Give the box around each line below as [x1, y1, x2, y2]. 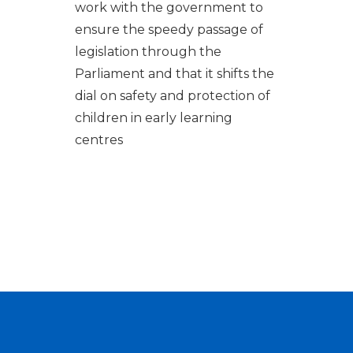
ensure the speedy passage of [74, 21, 263, 37]
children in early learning [74, 110, 232, 125]
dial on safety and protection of [74, 87, 270, 103]
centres [74, 132, 123, 147]
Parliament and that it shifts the [74, 65, 274, 81]
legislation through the [74, 43, 221, 59]
